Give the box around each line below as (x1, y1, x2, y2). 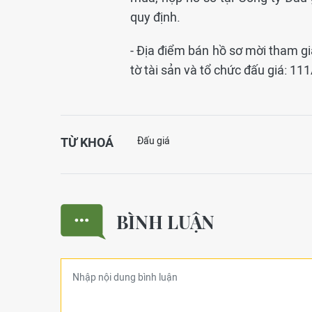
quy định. (130, 10, 180, 24)
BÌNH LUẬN (116, 210, 214, 234)
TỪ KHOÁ (61, 135, 114, 150)
